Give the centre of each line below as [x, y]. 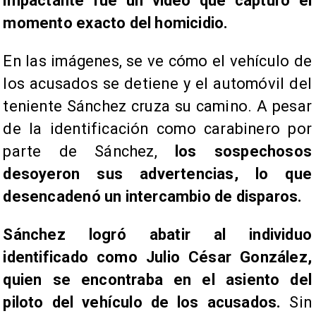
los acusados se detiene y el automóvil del [157, 83]
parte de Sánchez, [89, 151]
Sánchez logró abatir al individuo [157, 234]
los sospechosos [243, 151]
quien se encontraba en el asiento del [157, 279]
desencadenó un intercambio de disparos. [153, 196]
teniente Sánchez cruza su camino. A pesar [157, 106]
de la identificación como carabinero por [157, 128]
